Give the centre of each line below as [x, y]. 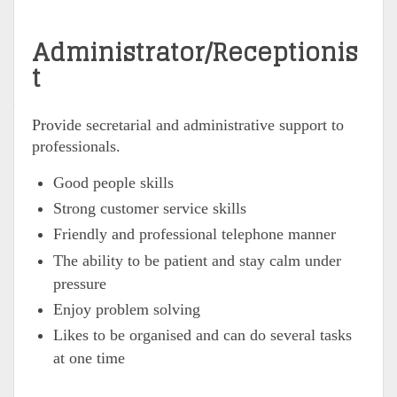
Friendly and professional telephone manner [195, 234]
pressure [80, 283]
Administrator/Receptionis [195, 52]
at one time [89, 358]
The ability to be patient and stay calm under [197, 260]
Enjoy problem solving [127, 309]
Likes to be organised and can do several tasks [202, 335]
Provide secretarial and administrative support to [188, 125]
